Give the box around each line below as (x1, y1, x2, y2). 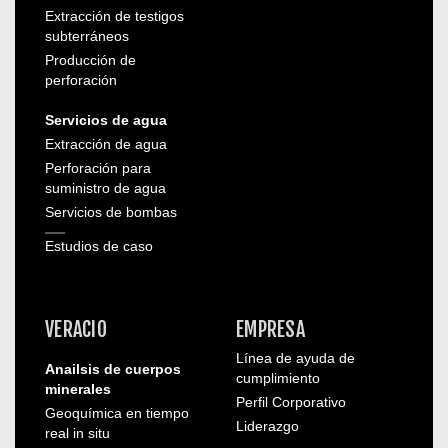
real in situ (45, 425, 110, 441)
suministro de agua (45, 180, 166, 196)
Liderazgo (236, 418, 299, 434)
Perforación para (45, 160, 151, 176)
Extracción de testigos (45, 8, 184, 24)
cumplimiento (236, 370, 320, 386)
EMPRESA (236, 317, 305, 342)
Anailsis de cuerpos (45, 361, 181, 377)
